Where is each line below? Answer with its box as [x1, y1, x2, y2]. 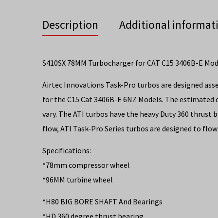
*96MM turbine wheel [42, 175, 113, 185]
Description [42, 17, 98, 33]
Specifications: [42, 145, 91, 156]
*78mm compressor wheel [42, 160, 130, 170]
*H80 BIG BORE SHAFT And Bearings [42, 197, 163, 207]
